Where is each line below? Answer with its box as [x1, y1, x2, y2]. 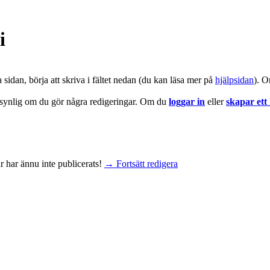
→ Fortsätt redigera [104, 158, 178, 169]
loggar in [169, 96, 205, 107]
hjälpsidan [215, 74, 254, 85]
